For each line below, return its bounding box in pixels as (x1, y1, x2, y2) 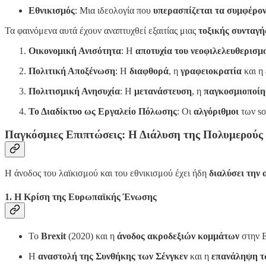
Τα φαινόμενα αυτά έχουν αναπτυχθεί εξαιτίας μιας (5, 25, 198, 36)
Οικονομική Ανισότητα (28, 45, 121, 56)
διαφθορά (129, 65, 169, 76)
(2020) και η (66, 230, 117, 241)
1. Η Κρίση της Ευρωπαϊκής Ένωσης (5, 191, 157, 202)
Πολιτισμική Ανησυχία (28, 85, 120, 96)
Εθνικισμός (28, 5, 75, 15)
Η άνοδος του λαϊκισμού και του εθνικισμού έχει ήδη (5, 168, 209, 179)
